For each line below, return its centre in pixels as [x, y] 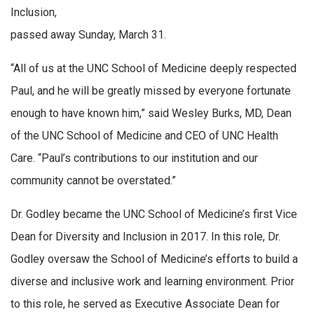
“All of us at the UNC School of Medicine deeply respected [153, 68]
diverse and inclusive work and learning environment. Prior [152, 281]
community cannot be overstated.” [93, 180]
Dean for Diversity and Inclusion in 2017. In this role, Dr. [145, 236]
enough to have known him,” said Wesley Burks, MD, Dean [151, 113]
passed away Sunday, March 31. [88, 35]
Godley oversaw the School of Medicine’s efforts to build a [154, 259]
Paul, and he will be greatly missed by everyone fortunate [151, 90]
